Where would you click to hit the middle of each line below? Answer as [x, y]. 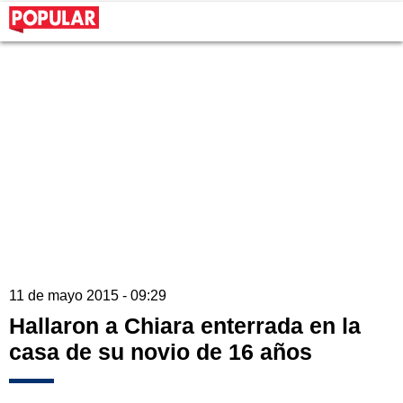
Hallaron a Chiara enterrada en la [185, 326]
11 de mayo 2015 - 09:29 [88, 296]
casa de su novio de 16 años [161, 352]
